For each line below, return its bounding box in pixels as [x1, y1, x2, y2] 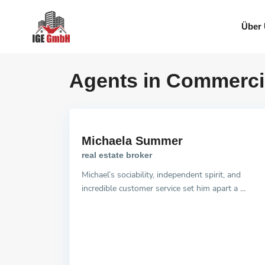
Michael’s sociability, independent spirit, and [82, 169, 241, 181]
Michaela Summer [82, 134, 183, 148]
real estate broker [82, 150, 152, 160]
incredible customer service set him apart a [82, 183, 240, 195]
